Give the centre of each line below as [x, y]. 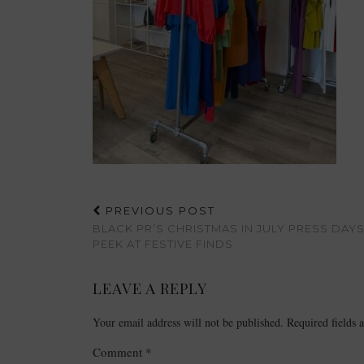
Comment [119, 352]
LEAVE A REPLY [150, 288]
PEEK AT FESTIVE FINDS [163, 244]
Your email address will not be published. [188, 322]
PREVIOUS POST [158, 210]
